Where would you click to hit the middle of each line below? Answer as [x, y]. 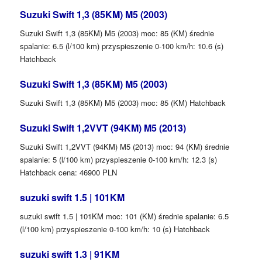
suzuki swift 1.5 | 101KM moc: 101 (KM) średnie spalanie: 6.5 [124, 216]
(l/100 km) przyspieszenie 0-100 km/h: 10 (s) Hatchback [115, 229]
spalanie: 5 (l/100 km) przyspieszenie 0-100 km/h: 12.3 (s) [118, 159]
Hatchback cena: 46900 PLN [68, 172]
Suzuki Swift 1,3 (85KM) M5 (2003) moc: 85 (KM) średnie [117, 33]
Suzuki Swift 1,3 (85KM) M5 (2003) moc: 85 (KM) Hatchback [123, 102]
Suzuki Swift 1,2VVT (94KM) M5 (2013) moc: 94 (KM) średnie [124, 146]
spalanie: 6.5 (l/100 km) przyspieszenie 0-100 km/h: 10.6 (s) [121, 46]
